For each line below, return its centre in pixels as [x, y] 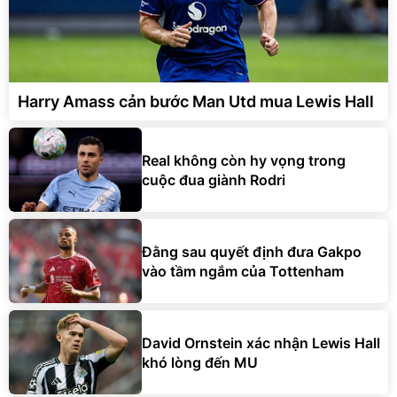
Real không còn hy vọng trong [244, 160]
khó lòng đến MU [200, 362]
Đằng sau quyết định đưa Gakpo [252, 251]
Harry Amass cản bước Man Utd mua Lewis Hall [196, 102]
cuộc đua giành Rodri [214, 179]
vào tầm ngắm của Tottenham [243, 271]
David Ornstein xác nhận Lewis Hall [261, 343]
